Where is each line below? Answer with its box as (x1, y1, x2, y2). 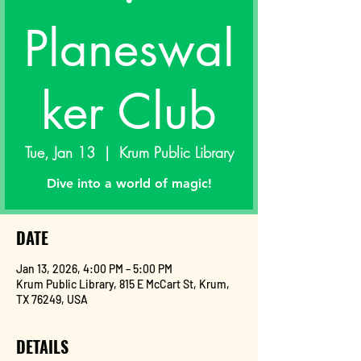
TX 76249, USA (16, 293, 88, 306)
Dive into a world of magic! (46, 176, 212, 191)
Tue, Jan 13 (24, 143, 95, 162)
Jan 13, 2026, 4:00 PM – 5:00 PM (16, 262, 172, 276)
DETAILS (16, 334, 68, 359)
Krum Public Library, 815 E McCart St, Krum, (16, 277, 230, 291)
